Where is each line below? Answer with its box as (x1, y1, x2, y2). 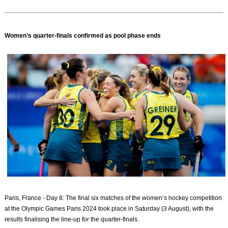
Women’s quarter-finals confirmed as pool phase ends (5, 32, 161, 39)
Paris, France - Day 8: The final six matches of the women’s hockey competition (5, 194, 222, 202)
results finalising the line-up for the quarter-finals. (5, 216, 139, 223)
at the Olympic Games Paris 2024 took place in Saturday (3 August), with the (5, 205, 214, 213)
